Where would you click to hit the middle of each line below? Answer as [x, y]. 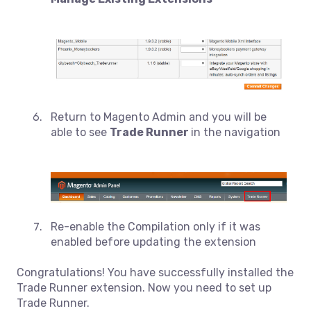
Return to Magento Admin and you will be [159, 117]
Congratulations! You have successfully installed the [155, 273]
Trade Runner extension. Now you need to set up [144, 288]
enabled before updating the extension [153, 242]
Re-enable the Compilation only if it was [155, 227]
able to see [80, 132]
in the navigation [236, 132]
